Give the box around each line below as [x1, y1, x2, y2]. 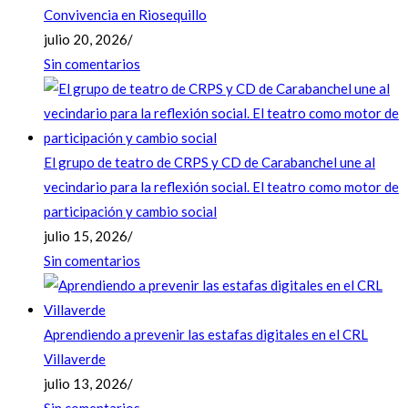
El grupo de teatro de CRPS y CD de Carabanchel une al [44, 154, 375, 170]
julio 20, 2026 [44, 31, 127, 47]
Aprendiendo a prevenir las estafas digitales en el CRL [44, 326, 368, 342]
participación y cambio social [44, 203, 217, 219]
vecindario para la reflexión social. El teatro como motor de [44, 178, 399, 195]
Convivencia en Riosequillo [44, 6, 207, 23]
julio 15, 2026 [44, 228, 127, 244]
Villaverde [44, 351, 106, 367]
